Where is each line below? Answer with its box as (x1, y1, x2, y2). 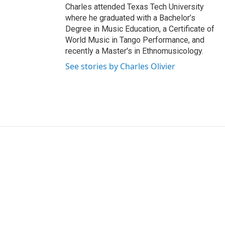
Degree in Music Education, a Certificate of (65, 24, 214, 34)
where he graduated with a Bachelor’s (65, 13, 195, 23)
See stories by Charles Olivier (65, 61, 175, 72)
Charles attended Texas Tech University (65, 2, 204, 12)
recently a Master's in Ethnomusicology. (65, 46, 203, 56)
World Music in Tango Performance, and (65, 35, 204, 45)
